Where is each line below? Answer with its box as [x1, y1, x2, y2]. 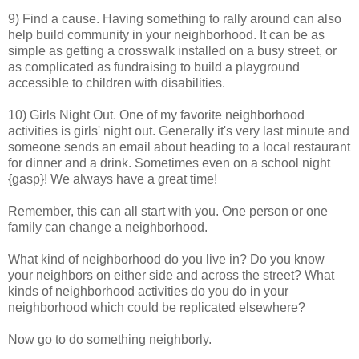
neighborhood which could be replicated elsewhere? [8, 301, 305, 315]
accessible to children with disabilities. [8, 76, 225, 91]
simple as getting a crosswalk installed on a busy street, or [8, 44, 337, 58]
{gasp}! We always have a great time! [8, 172, 217, 187]
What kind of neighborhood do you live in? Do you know [8, 252, 325, 267]
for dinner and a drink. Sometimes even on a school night [8, 156, 330, 171]
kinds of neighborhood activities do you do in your [8, 284, 288, 299]
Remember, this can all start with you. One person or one [8, 204, 328, 219]
